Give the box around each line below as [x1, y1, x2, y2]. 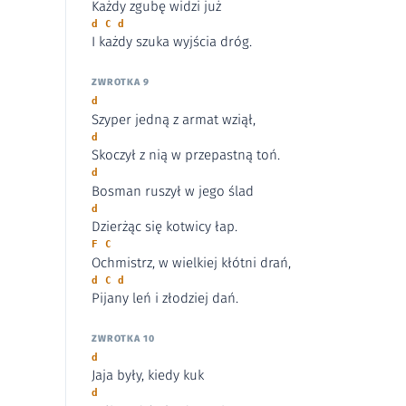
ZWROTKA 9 [92, 76, 150, 89]
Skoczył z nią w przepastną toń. [92, 147, 280, 164]
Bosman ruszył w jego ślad [92, 182, 254, 199]
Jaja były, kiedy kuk [92, 367, 204, 384]
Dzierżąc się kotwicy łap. [92, 218, 237, 236]
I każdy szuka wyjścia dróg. [92, 34, 252, 51]
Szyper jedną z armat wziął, [92, 111, 256, 128]
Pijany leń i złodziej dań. [92, 290, 238, 307]
